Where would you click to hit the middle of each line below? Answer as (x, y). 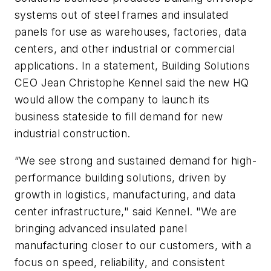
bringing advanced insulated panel (101, 229)
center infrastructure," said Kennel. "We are (126, 212)
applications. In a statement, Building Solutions (132, 65)
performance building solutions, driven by (121, 178)
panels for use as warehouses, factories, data (130, 31)
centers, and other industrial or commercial (125, 48)
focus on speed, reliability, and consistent (120, 263)
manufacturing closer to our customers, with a (133, 246)
